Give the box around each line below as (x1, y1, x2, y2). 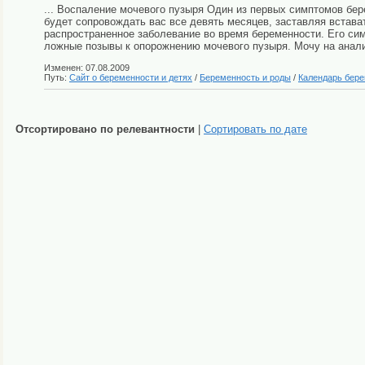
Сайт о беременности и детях (69, 72, 192, 82)
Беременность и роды (200, 72, 291, 82)
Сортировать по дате (204, 122, 307, 135)
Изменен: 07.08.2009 (44, 62, 130, 73)
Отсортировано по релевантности (15, 122, 195, 135)
